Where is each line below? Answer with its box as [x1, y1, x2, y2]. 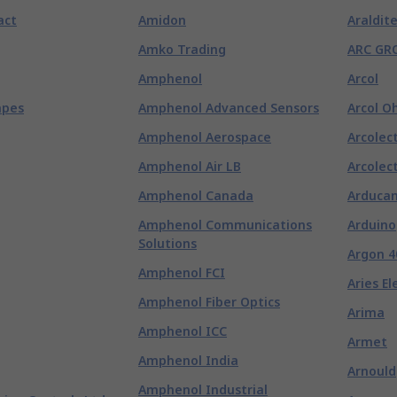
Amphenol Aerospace [138, 128, 271, 145]
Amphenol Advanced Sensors [138, 99, 319, 116]
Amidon [138, 12, 186, 28]
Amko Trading [138, 41, 226, 58]
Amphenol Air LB [138, 158, 241, 175]
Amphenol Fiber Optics [138, 293, 280, 310]
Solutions [138, 235, 197, 252]
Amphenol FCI [138, 264, 225, 281]
